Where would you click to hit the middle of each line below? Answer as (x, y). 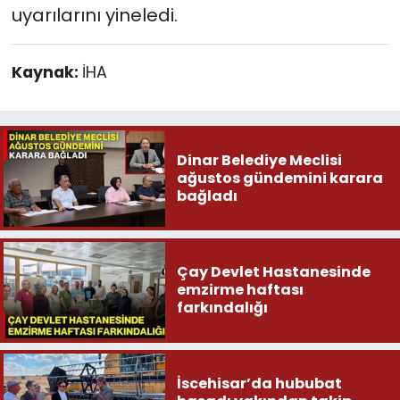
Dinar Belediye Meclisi (259, 160)
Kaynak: (46, 72)
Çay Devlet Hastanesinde (273, 272)
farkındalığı (222, 308)
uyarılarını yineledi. (94, 15)
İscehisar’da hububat (259, 384)
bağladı (207, 196)
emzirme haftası (240, 290)
